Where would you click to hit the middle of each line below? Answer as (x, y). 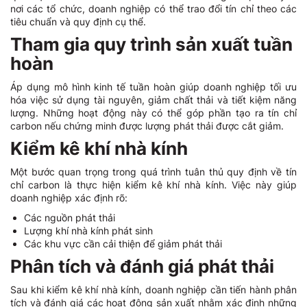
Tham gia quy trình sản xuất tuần (151, 45)
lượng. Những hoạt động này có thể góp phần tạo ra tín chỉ (153, 113)
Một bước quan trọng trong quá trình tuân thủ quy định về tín (153, 172)
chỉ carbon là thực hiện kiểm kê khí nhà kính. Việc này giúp (153, 185)
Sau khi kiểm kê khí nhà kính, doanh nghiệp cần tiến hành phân (153, 290)
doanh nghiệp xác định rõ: (69, 198)
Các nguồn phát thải (70, 218)
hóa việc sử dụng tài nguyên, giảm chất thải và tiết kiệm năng (153, 100)
